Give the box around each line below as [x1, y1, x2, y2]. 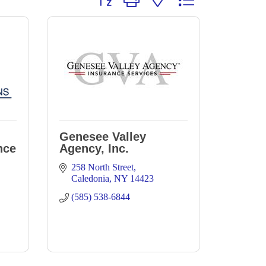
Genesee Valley [59, 130, 146, 143]
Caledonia [71, 173, 109, 183]
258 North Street [71, 162, 134, 172]
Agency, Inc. [59, 142, 129, 155]
